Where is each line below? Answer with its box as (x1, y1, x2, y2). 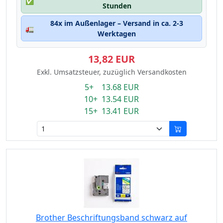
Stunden (102, 1, 131, 10)
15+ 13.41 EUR (84, 106, 139, 116)
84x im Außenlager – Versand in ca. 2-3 (50, 18, 183, 28)
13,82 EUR (88, 52, 135, 66)
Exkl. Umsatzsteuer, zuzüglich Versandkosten (36, 67, 187, 77)
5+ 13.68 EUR (84, 82, 139, 93)
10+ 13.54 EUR (84, 94, 139, 105)
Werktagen (98, 29, 136, 38)
